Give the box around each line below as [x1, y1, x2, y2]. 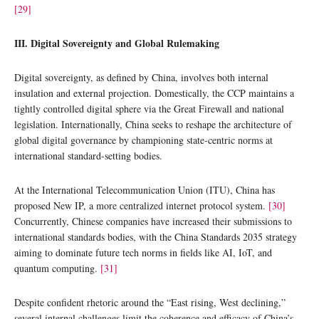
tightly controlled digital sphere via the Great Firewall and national [14, 101, 284, 115]
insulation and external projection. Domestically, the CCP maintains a [14, 85, 294, 100]
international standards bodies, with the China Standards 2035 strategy [14, 229, 297, 244]
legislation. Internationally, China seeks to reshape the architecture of [14, 117, 292, 131]
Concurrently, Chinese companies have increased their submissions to [14, 214, 292, 228]
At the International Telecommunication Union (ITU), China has [14, 182, 275, 197]
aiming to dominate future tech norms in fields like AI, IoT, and [14, 245, 272, 259]
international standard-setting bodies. [14, 148, 162, 162]
